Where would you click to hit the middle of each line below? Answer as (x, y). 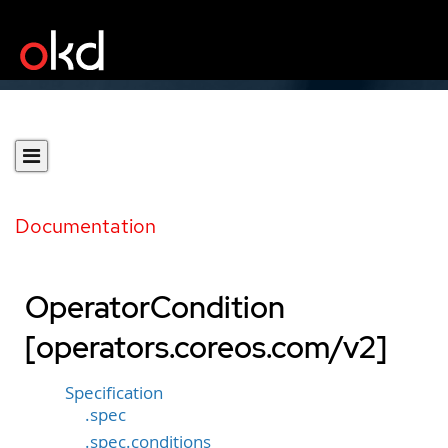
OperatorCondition (155, 307)
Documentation (85, 226)
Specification (114, 393)
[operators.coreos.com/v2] (206, 347)
